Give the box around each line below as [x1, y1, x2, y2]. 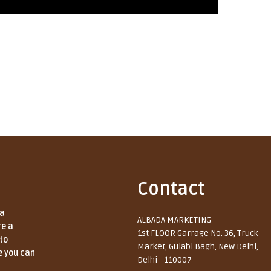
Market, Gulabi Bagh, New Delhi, [137, 241, 259, 252]
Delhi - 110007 [137, 254, 192, 265]
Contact [137, 177, 205, 200]
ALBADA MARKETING [137, 214, 212, 225]
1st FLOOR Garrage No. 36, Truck [137, 227, 259, 238]
